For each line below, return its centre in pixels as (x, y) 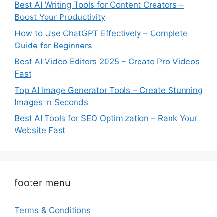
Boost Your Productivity (60, 17)
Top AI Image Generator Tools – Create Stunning (108, 90)
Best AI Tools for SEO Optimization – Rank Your (106, 118)
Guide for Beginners (53, 45)
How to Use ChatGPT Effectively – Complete (101, 33)
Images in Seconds (51, 102)
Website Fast (40, 131)
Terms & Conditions (53, 210)
